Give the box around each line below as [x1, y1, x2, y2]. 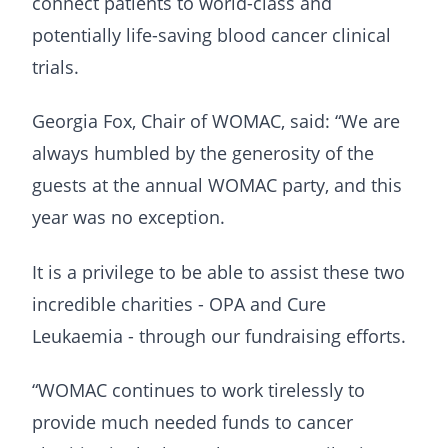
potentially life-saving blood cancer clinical [32, 22, 391, 47]
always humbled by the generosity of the [32, 141, 374, 166]
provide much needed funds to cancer [32, 410, 353, 435]
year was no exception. [32, 205, 225, 230]
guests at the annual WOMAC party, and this [32, 173, 402, 198]
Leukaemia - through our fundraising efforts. [32, 323, 406, 348]
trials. [32, 54, 79, 79]
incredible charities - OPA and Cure [32, 291, 326, 316]
